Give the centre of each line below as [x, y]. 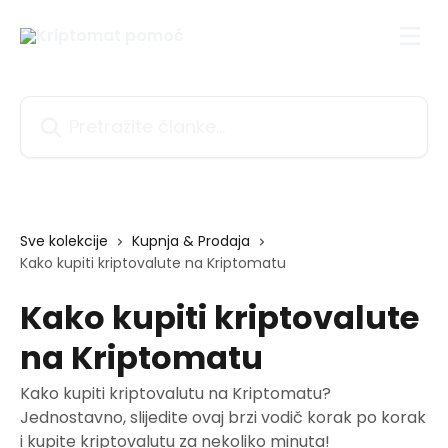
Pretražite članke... [91, 107]
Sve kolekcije [64, 241]
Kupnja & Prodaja [191, 241]
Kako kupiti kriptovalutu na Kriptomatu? [175, 393]
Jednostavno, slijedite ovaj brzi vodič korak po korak [223, 417]
